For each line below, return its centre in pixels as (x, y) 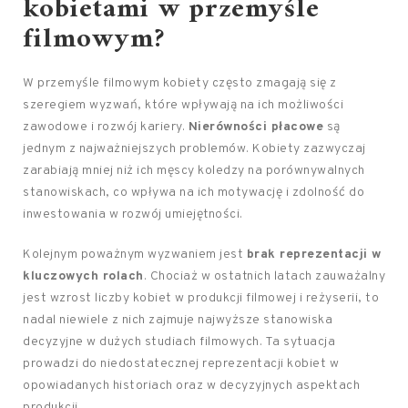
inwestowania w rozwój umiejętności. (133, 214)
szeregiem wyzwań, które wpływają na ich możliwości (183, 105)
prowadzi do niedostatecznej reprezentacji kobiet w (181, 364)
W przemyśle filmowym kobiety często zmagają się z (180, 83)
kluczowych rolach (83, 276)
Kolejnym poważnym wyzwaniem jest (135, 255)
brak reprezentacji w (314, 255)
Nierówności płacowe (255, 127)
